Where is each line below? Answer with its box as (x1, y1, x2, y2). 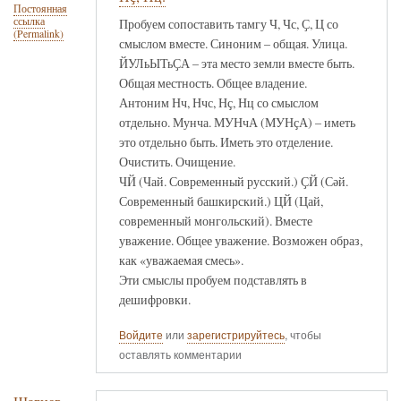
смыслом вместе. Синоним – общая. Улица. (119, 34, 347, 52)
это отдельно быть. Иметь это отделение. (119, 132, 333, 150)
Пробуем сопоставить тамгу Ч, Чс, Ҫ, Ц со (119, 14, 338, 32)
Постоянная (13, 2, 67, 16)
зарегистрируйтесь (187, 326, 285, 343)
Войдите (119, 326, 163, 343)
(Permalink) (13, 27, 64, 41)
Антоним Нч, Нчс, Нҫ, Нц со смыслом (119, 93, 319, 111)
